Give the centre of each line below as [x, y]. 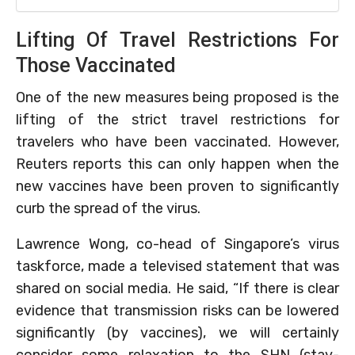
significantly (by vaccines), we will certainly [177, 332]
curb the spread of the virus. [108, 208]
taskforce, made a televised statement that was [177, 266]
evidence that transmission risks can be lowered [177, 310]
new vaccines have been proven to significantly [177, 186]
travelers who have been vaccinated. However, [177, 141]
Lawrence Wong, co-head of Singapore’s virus [177, 244]
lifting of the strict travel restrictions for [177, 119]
